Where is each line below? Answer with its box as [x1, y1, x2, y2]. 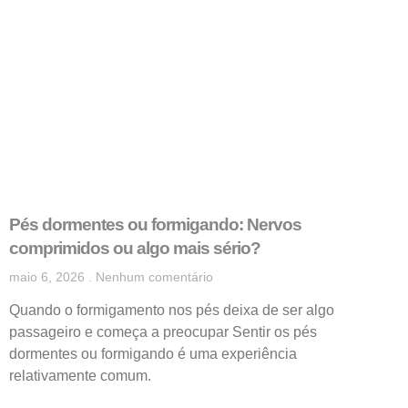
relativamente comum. [9, 367, 151, 383]
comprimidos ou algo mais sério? [9, 238, 260, 258]
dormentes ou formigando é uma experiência [9, 345, 297, 362]
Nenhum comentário [92, 269, 213, 284]
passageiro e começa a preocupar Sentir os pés [9, 323, 317, 340]
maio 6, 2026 [9, 269, 88, 284]
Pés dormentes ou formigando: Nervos [9, 214, 301, 234]
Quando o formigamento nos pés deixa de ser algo [9, 301, 334, 318]
